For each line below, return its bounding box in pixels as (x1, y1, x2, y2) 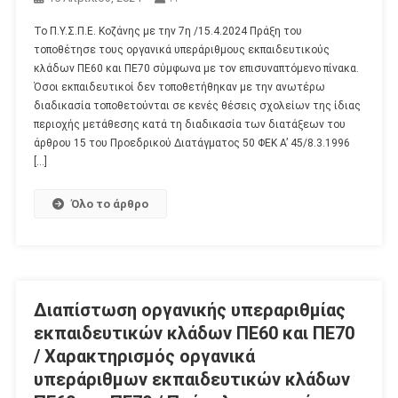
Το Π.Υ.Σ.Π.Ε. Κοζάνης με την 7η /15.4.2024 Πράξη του (33, 25, 302, 38)
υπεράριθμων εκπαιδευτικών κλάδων (33, 369, 350, 391)
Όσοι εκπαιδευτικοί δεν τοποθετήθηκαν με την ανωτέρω (33, 81, 325, 94)
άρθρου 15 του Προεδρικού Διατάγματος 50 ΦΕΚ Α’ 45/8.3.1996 (33, 137, 350, 150)
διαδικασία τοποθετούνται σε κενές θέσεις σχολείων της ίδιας (33, 99, 361, 113)
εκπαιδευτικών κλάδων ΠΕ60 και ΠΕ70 (33, 322, 354, 345)
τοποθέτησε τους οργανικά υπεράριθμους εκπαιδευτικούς (33, 44, 330, 57)
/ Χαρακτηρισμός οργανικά (33, 346, 255, 368)
